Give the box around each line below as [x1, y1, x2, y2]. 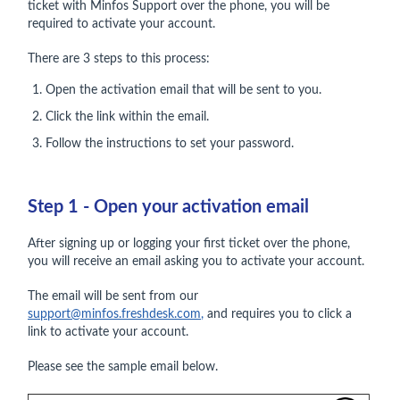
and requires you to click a [204, 308, 352, 321]
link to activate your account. [28, 326, 188, 338]
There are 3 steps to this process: [28, 53, 210, 65]
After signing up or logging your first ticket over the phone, [28, 237, 350, 250]
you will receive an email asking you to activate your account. [28, 255, 368, 268]
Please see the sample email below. [28, 361, 221, 373]
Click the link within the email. [46, 111, 209, 123]
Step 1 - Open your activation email [28, 198, 309, 216]
